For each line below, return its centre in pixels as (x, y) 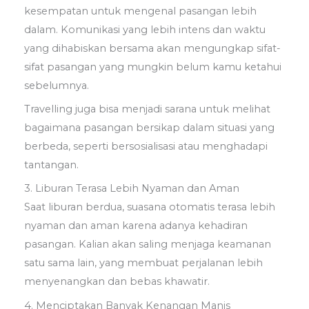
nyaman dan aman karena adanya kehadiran (136, 226)
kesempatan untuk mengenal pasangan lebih (140, 11)
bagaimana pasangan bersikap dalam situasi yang (149, 128)
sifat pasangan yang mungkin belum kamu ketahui (153, 67)
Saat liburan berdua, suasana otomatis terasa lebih (150, 207)
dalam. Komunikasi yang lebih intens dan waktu (145, 29)
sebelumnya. (57, 85)
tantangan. (51, 165)
